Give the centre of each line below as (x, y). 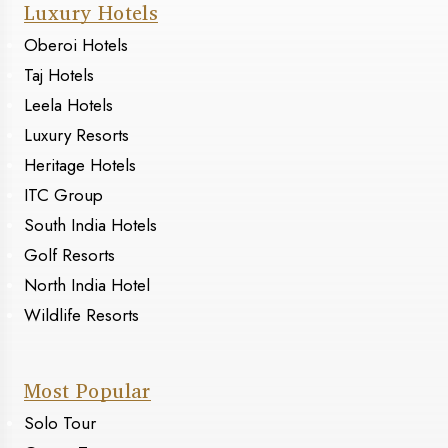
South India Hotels (90, 225)
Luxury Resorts (76, 135)
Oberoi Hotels (76, 45)
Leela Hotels (68, 105)
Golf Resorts (69, 255)
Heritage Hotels (80, 165)
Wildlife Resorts (81, 315)
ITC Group (63, 195)
